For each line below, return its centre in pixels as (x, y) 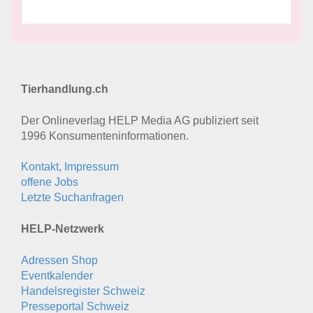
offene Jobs (50, 182)
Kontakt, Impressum (70, 167)
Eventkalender (57, 276)
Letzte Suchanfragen (72, 198)
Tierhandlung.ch (65, 89)
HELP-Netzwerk (63, 229)
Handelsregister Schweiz (83, 291)
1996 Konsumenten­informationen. (105, 136)
